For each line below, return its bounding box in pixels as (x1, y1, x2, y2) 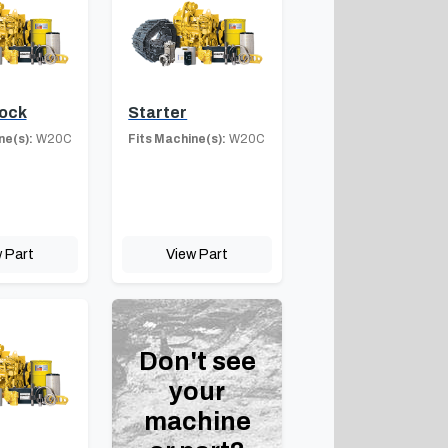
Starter (128, 103, 188, 121)
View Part (166, 245, 229, 262)
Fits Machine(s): (128, 131, 227, 146)
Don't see (138, 347, 256, 375)
